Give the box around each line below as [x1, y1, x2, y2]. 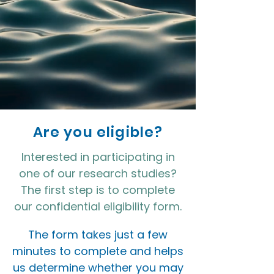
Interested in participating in [21, 149, 175, 165]
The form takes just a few [28, 227, 168, 242]
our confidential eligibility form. [14, 199, 182, 214]
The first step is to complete [21, 182, 175, 198]
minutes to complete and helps [12, 243, 183, 259]
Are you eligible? [32, 122, 163, 142]
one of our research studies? [19, 166, 177, 181]
